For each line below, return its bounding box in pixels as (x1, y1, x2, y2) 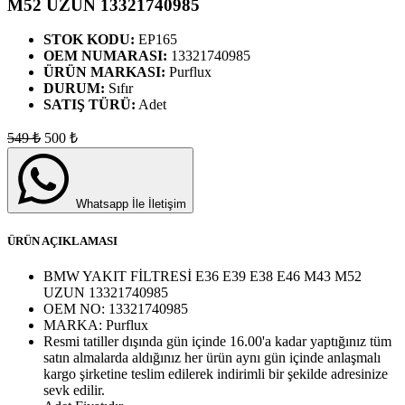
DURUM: (43, 80, 105, 97)
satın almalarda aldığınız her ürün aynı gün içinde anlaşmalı (43, 349, 381, 365)
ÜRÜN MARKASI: (43, 64, 165, 80)
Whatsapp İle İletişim (72, 197, 186, 212)
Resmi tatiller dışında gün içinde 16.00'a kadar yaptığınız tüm (43, 333, 391, 349)
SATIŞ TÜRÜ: (43, 97, 136, 113)
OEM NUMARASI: (43, 48, 167, 64)
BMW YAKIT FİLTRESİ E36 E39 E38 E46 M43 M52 (43, 268, 362, 284)
